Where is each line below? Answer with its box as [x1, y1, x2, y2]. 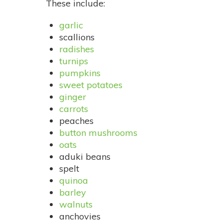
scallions [59, 31, 95, 43]
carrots [59, 103, 88, 115]
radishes [59, 43, 94, 55]
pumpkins [59, 67, 101, 79]
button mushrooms [59, 127, 137, 139]
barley [59, 187, 86, 199]
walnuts [59, 199, 93, 211]
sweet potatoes [59, 79, 122, 91]
